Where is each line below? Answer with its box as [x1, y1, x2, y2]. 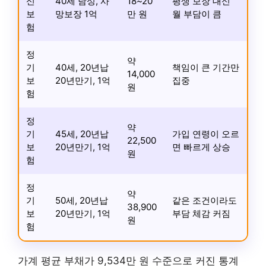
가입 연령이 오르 [172, 128, 239, 140]
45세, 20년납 [55, 128, 109, 140]
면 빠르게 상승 [172, 141, 230, 153]
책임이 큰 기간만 [172, 62, 239, 73]
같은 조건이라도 [172, 195, 237, 206]
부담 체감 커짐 [172, 208, 230, 219]
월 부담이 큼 [172, 8, 221, 20]
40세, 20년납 [55, 62, 109, 73]
